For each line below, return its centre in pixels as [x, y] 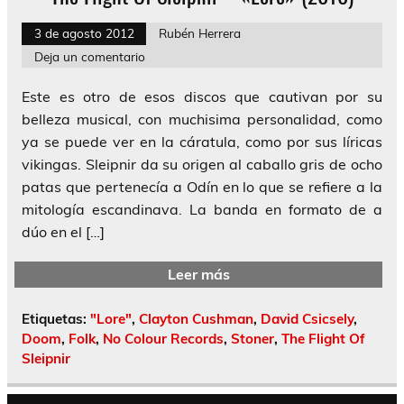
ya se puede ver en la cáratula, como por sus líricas [202, 142]
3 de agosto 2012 [84, 33]
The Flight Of [323, 338]
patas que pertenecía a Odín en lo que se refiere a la [202, 187]
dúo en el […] [63, 232]
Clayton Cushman [196, 318]
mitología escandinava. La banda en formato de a [202, 210]
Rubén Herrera [199, 33]
